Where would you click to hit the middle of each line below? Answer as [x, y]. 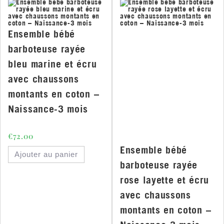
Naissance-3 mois [48, 109]
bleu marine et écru [52, 64]
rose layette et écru [164, 180]
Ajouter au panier [46, 154]
